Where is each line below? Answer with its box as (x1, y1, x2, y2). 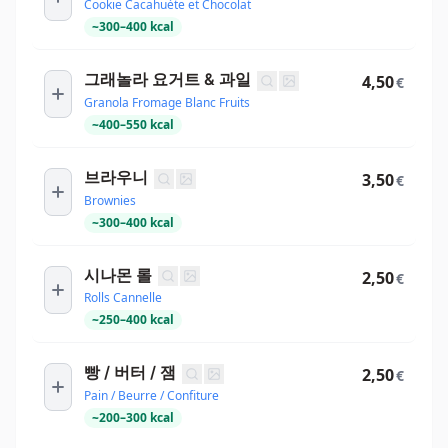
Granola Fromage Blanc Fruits (84, 94, 250, 112)
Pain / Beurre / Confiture (84, 386, 219, 404)
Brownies (84, 191, 136, 209)
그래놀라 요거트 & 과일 (84, 69, 251, 90)
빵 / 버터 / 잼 (84, 362, 176, 383)
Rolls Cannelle (84, 289, 162, 307)
